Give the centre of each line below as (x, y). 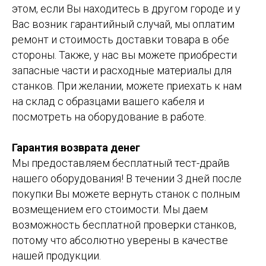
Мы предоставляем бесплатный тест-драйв (121, 163)
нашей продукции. (56, 255)
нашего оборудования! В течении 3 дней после (127, 178)
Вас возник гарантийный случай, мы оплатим (123, 24)
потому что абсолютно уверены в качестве (120, 240)
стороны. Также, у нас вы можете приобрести (124, 55)
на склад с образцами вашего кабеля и (108, 101)
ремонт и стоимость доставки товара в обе (121, 39)
